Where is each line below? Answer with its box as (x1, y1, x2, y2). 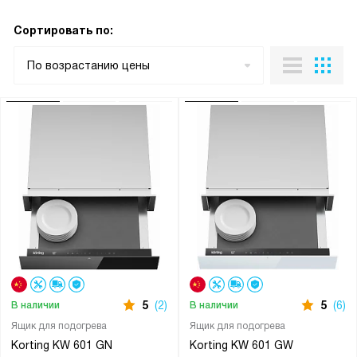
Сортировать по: (14, 24, 113, 37)
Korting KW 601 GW (189, 339, 293, 352)
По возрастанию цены (27, 59, 150, 72)
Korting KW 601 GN (10, 339, 112, 352)
